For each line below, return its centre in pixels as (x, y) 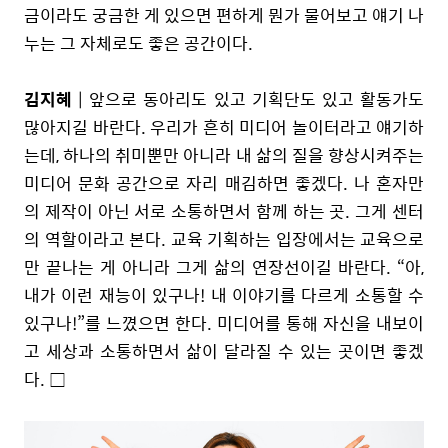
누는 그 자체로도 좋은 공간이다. (140, 42)
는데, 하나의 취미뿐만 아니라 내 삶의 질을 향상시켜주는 (224, 154)
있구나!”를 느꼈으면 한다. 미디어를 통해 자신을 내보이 (224, 322)
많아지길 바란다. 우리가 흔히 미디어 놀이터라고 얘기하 (224, 126)
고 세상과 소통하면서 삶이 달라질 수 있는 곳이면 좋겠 (224, 350)
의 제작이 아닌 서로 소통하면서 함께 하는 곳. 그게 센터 (224, 210)
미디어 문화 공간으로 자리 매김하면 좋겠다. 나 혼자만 (224, 182)
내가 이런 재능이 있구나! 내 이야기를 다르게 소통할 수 (224, 294)
